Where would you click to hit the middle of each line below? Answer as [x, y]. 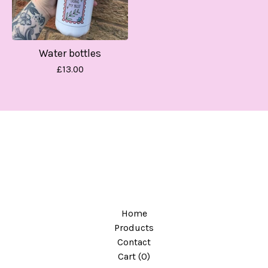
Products [134, 228]
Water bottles [70, 53]
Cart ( [130, 256]
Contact [134, 242]
